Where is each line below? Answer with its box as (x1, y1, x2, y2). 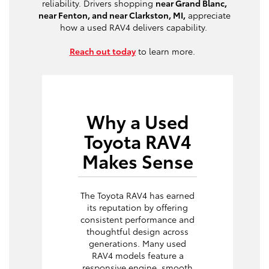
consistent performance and (80, 213, 195, 226)
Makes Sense (82, 148, 193, 174)
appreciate (186, 9, 231, 22)
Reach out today (69, 45, 136, 58)
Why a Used (86, 108, 189, 134)
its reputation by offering (87, 201, 188, 214)
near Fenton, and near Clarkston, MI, (38, 9, 186, 22)
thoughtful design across (86, 225, 189, 238)
